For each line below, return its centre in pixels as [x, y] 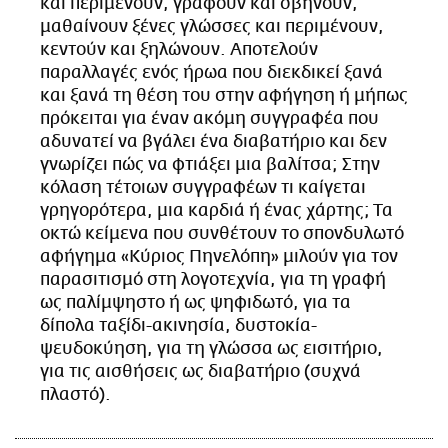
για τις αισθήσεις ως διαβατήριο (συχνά [200, 371]
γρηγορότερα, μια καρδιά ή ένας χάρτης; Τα [216, 210]
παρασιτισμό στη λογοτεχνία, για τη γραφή [213, 279]
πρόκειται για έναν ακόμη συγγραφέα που [209, 118]
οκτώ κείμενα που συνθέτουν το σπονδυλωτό [222, 233]
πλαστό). [75, 394]
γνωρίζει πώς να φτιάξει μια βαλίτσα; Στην [210, 164]
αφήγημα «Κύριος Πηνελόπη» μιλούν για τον [219, 256]
